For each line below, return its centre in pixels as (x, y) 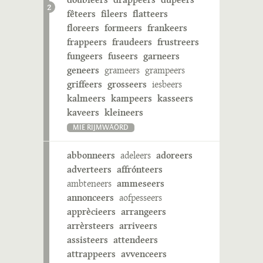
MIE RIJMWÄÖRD (101, 128)
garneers (161, 56)
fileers (114, 14)
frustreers (178, 42)
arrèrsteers (90, 226)
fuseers (123, 56)
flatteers (150, 14)
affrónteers (140, 169)
